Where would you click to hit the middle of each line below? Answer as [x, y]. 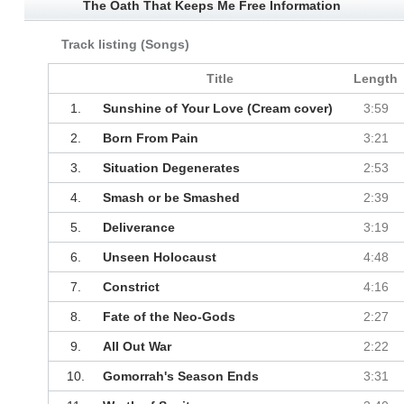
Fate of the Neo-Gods [169, 317]
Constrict [131, 287]
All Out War [137, 347]
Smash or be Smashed [171, 198]
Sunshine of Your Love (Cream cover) [217, 109]
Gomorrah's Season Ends [180, 376]
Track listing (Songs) [125, 45]
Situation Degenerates [171, 168]
